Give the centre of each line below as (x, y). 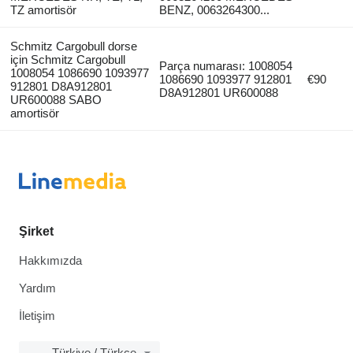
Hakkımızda (50, 260)
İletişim (37, 316)
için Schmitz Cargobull (67, 59)
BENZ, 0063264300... (215, 9)
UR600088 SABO (56, 99)
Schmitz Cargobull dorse (73, 46)
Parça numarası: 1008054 (226, 65)
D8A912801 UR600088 (219, 92)
